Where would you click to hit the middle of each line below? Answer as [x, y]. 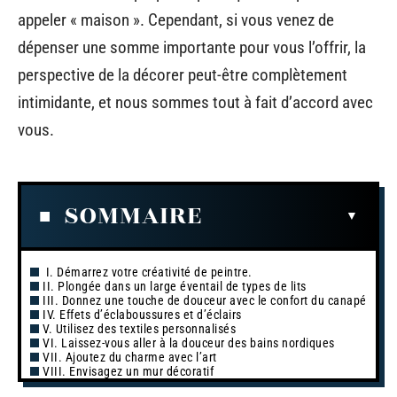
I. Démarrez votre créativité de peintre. [148, 272]
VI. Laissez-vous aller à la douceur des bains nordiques [189, 343]
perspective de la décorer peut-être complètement [183, 75]
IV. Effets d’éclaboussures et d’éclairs [142, 314]
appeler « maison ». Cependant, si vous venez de [176, 20]
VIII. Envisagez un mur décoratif [128, 371]
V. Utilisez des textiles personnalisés [139, 328]
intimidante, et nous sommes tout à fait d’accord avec [195, 102]
